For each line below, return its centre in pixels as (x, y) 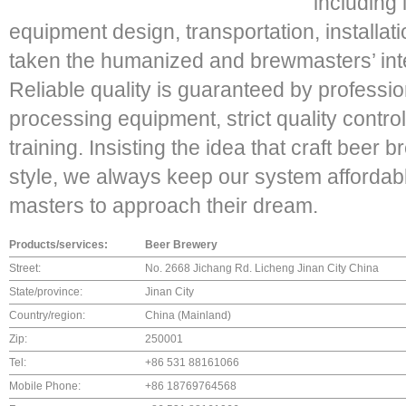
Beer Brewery (181, 245)
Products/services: (58, 245)
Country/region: (47, 315)
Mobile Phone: (45, 386)
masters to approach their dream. (164, 206)
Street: (25, 268)
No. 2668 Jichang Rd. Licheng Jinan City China (262, 268)
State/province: (46, 292)
